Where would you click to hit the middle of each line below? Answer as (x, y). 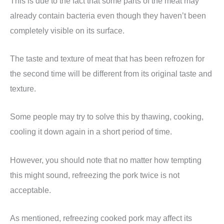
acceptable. (30, 190)
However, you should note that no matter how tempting (106, 160)
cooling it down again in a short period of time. (91, 132)
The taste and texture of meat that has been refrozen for (107, 59)
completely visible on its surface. (67, 30)
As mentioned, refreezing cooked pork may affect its (101, 218)
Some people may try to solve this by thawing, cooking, (107, 117)
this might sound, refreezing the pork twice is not (95, 175)
